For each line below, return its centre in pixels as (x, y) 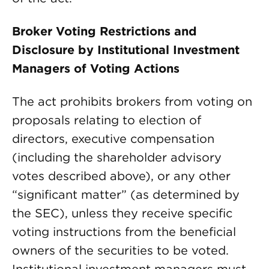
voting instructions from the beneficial (124, 232)
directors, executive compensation (113, 139)
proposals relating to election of (107, 120)
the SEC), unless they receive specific (122, 213)
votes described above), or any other (121, 176)
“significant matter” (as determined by (126, 195)
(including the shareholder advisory (117, 157)
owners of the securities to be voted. (120, 250)
